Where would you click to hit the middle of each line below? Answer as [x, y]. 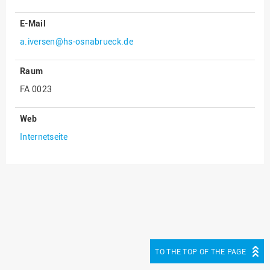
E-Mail [33, 24]
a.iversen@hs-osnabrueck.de [77, 42]
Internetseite [44, 137]
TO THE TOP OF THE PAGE [200, 252]
